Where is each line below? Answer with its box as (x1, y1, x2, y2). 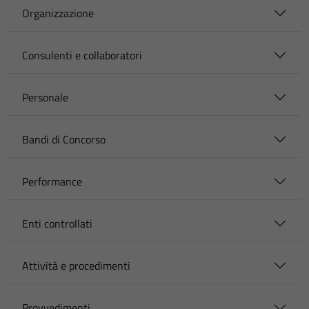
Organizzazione (22, 5, 94, 21)
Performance (22, 173, 82, 190)
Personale (22, 89, 68, 106)
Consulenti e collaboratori (22, 47, 142, 63)
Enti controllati (22, 215, 92, 232)
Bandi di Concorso (22, 131, 106, 148)
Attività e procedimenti (22, 257, 130, 274)
